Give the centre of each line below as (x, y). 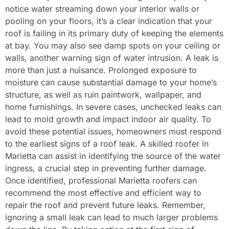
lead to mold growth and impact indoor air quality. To (108, 119)
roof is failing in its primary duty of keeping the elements (114, 33)
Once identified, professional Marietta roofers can (101, 180)
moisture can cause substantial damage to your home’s (111, 82)
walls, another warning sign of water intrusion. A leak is (112, 58)
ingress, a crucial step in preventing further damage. (106, 168)
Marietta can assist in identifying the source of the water (113, 156)
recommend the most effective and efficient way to (103, 192)
